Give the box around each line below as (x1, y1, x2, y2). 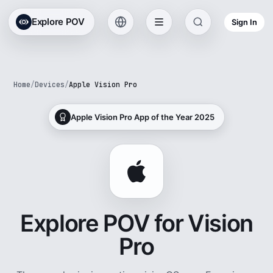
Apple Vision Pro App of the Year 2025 (71, 112, 214, 122)
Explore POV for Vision (20, 209, 253, 237)
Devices (35, 80, 65, 89)
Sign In (231, 17, 257, 27)
